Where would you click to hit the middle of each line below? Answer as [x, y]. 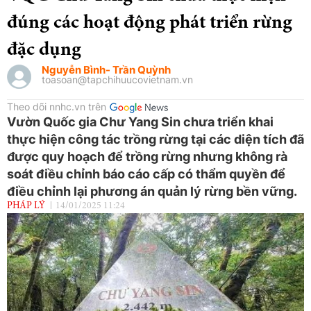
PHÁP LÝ [26, 206]
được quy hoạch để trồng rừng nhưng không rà [147, 156]
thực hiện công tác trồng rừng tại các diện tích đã [155, 139]
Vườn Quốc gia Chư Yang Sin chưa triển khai [140, 121]
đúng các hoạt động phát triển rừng [150, 23]
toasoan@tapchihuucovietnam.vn [117, 79]
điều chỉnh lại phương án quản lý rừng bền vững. [152, 191]
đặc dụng [44, 50]
